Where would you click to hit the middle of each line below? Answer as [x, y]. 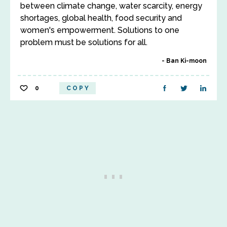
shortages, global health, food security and [101, 18]
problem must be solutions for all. [84, 42]
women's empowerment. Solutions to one [100, 30]
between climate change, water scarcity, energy [111, 6]
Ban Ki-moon [186, 61]
